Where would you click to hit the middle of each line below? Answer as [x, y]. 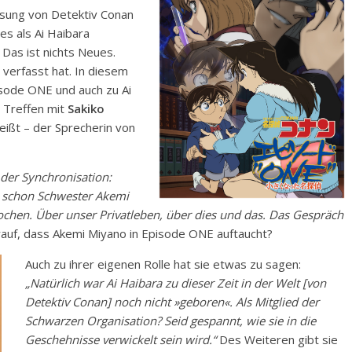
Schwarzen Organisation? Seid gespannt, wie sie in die [170, 321]
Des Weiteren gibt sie [277, 340]
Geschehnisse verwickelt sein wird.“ [121, 340]
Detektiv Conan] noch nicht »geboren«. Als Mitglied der [172, 302]
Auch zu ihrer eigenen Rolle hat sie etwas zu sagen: [163, 264]
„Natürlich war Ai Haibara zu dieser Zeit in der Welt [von [176, 283]
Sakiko [86, 109]
